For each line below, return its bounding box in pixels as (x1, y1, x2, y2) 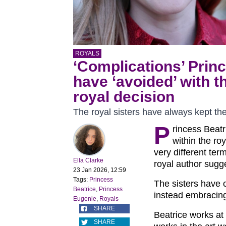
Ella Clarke (73, 157, 103, 164)
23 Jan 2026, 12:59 (73, 166, 126, 174)
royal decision (73, 88, 175, 105)
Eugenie (73, 195, 96, 203)
